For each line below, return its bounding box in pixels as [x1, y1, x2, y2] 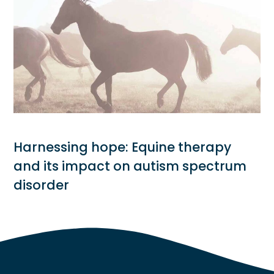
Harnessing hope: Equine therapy [13, 138, 232, 157]
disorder [13, 176, 70, 194]
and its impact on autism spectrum [13, 157, 247, 176]
